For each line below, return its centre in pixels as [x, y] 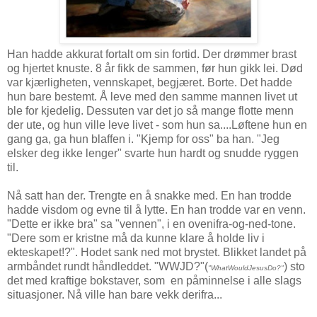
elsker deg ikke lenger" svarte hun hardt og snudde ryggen [153, 153]
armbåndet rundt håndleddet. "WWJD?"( [108, 266]
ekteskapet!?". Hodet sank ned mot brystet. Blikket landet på [157, 252]
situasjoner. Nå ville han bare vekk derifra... [115, 294]
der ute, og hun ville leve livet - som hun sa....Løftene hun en [157, 125]
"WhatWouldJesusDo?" [246, 267]
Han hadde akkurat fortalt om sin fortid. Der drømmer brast [152, 54]
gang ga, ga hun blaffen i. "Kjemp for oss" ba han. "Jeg [143, 139]
